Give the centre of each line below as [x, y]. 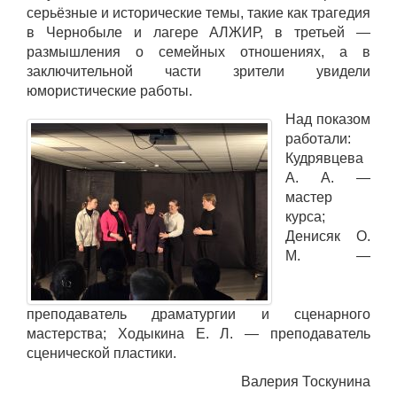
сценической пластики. [101, 354]
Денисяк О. [328, 237]
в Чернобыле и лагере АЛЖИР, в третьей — [198, 33]
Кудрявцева [324, 159]
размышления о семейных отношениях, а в [198, 52]
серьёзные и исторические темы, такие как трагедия [198, 13]
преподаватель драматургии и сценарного [198, 315]
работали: [318, 139]
